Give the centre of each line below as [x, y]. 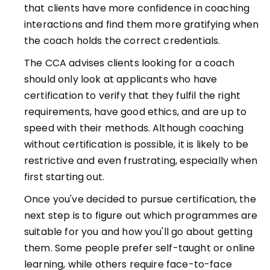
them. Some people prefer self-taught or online [140, 248]
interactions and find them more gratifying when [142, 24]
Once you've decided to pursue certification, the [140, 199]
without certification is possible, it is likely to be [137, 144]
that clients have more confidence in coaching [137, 8]
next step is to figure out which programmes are [141, 215]
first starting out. [64, 177]
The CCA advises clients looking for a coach [129, 63]
